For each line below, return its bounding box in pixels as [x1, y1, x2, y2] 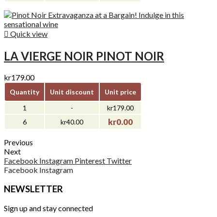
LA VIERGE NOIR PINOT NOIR [4, 49, 164, 63]
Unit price [105, 88, 136, 96]
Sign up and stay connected [4, 203, 93, 213]
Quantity [10, 88, 39, 96]
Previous [4, 138, 33, 147]
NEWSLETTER [4, 183, 63, 194]
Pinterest [75, 156, 105, 166]
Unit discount [50, 88, 94, 96]
